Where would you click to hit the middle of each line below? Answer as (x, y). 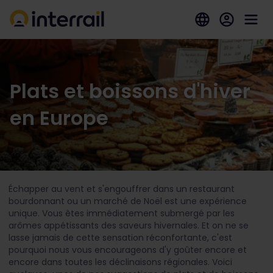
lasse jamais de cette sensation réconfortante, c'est (120, 238)
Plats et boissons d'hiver (130, 91)
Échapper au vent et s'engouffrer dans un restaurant (122, 189)
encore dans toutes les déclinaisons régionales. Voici (120, 262)
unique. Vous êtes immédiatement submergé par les (122, 213)
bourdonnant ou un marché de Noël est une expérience (128, 201)
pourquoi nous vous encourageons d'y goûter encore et (128, 250)
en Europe (59, 118)
